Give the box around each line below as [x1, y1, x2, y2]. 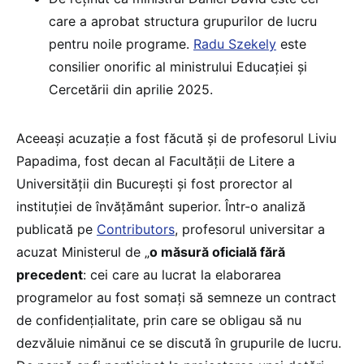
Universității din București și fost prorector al [16, 175, 292, 192]
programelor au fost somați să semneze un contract [16, 288, 336, 305]
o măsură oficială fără [149, 243, 285, 260]
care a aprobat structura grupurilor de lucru [49, 12, 317, 29]
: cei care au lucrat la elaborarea [83, 266, 281, 283]
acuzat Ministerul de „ [16, 243, 149, 260]
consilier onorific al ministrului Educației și [49, 58, 307, 75]
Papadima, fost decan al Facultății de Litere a [16, 152, 295, 169]
